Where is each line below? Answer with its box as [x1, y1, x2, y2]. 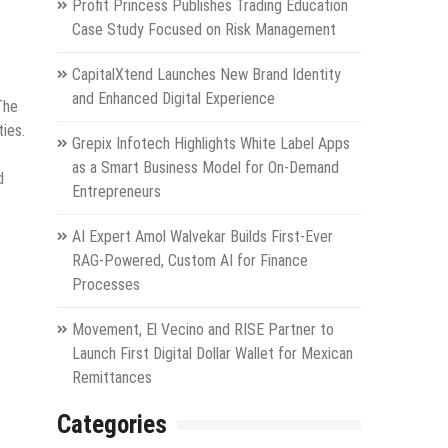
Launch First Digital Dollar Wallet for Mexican [71, 344, 353, 364]
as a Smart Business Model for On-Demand [71, 158, 339, 178]
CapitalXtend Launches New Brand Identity [71, 65, 341, 85]
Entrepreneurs [71, 182, 161, 202]
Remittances [71, 368, 152, 388]
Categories [56, 410, 167, 440]
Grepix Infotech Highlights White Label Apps [71, 134, 350, 154]
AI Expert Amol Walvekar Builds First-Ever [71, 227, 333, 247]
